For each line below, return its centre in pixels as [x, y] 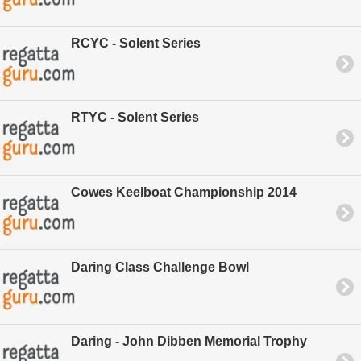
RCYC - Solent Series [136, 43]
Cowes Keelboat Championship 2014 [184, 193]
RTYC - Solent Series [135, 118]
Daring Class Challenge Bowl [160, 267]
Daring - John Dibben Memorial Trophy [189, 342]
